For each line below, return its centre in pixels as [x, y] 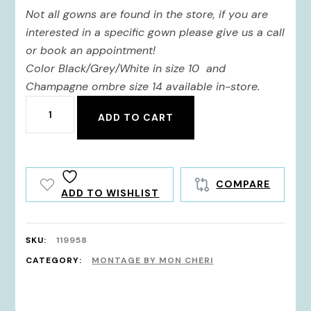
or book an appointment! [91, 50]
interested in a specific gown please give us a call [155, 32]
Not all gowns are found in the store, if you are [147, 14]
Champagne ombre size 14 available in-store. [145, 86]
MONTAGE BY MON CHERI [153, 260]
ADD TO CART [136, 117]
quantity [52, 129]
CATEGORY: [56, 260]
